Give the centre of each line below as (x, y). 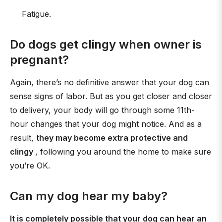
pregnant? (39, 60)
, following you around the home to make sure (123, 152)
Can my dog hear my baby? (89, 196)
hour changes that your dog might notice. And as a (106, 124)
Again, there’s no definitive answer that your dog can (110, 82)
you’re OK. (30, 166)
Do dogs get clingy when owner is (106, 44)
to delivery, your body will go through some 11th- (102, 110)
